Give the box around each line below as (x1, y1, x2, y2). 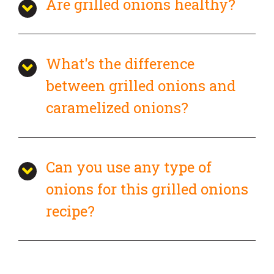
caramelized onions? (46, 97, 188, 117)
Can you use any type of (46, 157, 212, 177)
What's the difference (46, 53, 194, 73)
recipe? (46, 201, 95, 221)
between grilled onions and (46, 75, 235, 95)
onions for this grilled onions (46, 179, 248, 199)
